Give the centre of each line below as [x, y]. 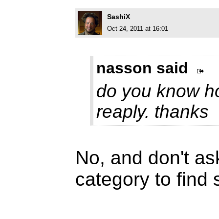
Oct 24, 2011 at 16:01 [138, 29]
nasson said [142, 68]
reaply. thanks [153, 112]
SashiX [119, 17]
